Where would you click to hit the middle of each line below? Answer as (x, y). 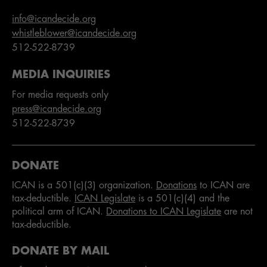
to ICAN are (223, 186)
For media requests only (60, 95)
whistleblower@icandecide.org (74, 34)
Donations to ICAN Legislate (164, 212)
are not (237, 212)
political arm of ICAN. (59, 212)
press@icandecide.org (57, 109)
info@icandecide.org (54, 19)
